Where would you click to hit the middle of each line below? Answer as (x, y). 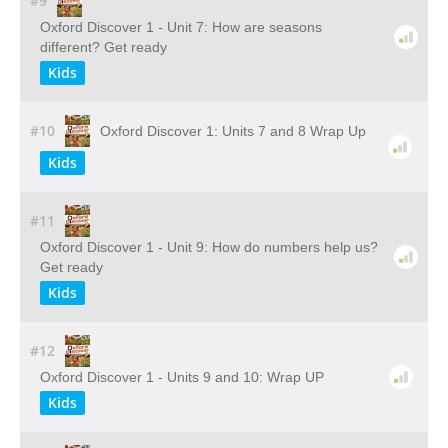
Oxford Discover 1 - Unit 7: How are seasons (181, 27)
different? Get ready (103, 47)
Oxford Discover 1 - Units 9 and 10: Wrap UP (182, 377)
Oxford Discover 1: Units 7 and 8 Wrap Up (232, 131)
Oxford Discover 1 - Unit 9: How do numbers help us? (209, 247)
